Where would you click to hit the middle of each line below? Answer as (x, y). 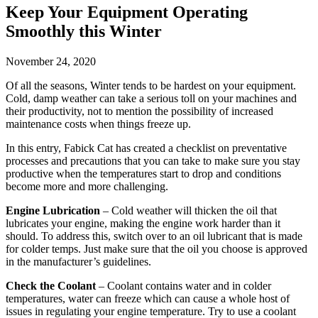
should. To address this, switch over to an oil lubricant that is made (154, 236)
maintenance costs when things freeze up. (98, 124)
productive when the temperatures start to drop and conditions (143, 174)
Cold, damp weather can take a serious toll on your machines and (151, 99)
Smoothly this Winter (84, 32)
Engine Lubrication (53, 211)
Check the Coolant (51, 286)
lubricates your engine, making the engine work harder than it (143, 224)
